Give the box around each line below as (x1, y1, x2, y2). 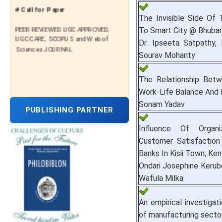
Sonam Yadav (139, 100, 185, 110)
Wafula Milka (139, 173, 183, 183)
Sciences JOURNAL (15, 40, 72, 48)
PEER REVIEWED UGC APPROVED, (15, 20, 110, 28)
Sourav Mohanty (139, 51, 195, 60)
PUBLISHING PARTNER (25, 106, 114, 115)
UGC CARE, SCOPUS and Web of (15, 30, 109, 38)
